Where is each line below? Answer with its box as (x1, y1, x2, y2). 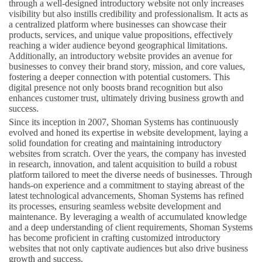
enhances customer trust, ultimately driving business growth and (9, 92, 244, 103)
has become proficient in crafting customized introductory (9, 232, 220, 243)
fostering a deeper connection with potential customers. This (9, 71, 230, 82)
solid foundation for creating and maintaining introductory (9, 137, 222, 148)
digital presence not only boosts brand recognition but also (9, 82, 223, 92)
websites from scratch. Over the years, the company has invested (9, 148, 246, 158)
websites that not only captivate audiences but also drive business (9, 243, 248, 253)
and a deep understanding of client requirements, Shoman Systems (9, 222, 253, 232)
